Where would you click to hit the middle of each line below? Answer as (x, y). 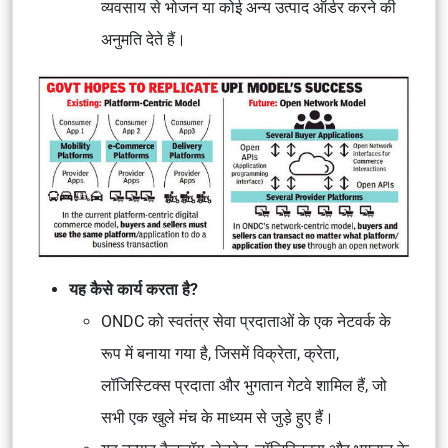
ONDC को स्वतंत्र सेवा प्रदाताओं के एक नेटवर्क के (246, 321)
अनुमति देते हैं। (143, 39)
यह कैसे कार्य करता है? (133, 289)
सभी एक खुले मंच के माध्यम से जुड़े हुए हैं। (217, 417)
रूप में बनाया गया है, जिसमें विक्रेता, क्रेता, (220, 353)
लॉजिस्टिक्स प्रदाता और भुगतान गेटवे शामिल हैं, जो (244, 385)
